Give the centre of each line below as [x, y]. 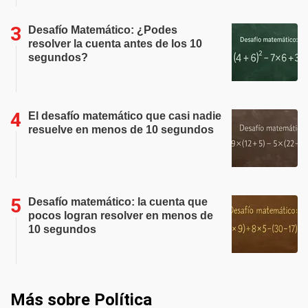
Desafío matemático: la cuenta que [118, 202]
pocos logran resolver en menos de [121, 216]
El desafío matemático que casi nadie [125, 116]
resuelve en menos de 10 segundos [121, 130]
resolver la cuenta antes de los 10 [115, 44]
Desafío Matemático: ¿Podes [103, 30]
